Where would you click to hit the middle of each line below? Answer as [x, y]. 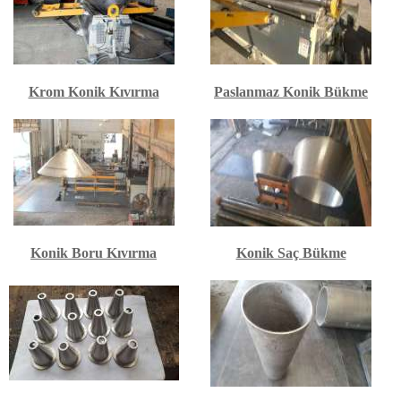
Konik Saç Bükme [291, 253]
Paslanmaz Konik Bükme [291, 92]
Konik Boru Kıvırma [94, 253]
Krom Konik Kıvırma [94, 92]
